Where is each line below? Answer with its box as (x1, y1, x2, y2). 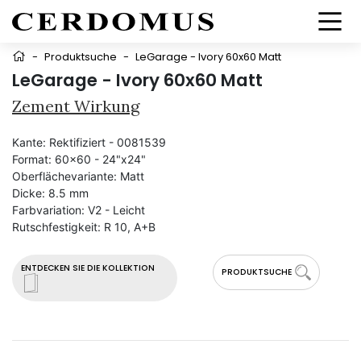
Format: (12, 152, 52, 166)
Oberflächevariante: (12, 169, 117, 183)
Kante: (12, 135, 46, 149)
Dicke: (12, 186, 45, 200)
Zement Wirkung (12, 96, 139, 116)
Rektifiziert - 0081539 (49, 135, 166, 149)
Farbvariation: (12, 203, 85, 217)
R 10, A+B (104, 220, 156, 234)
